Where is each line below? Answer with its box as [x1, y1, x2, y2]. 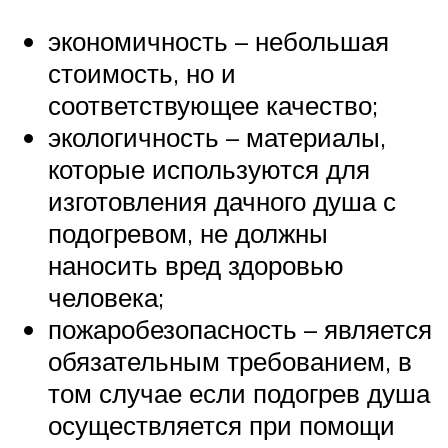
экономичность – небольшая [48, 25, 389, 58]
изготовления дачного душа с [48, 185, 396, 218]
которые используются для [48, 153, 370, 186]
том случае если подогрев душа [48, 377, 430, 410]
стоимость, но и [48, 57, 236, 90]
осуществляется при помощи [48, 409, 395, 442]
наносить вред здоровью [48, 249, 344, 282]
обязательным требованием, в [48, 345, 412, 378]
